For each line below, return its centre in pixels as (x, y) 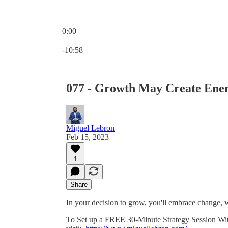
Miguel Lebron (90, 128)
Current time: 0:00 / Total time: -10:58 (122, 39)
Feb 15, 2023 (88, 137)
